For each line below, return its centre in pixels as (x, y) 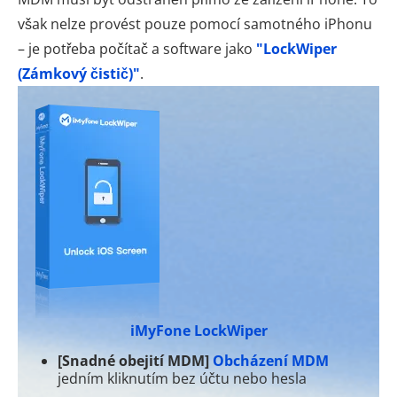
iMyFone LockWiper (198, 330)
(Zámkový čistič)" (79, 73)
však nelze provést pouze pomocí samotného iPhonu (195, 23)
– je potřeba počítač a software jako (137, 48)
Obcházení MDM (271, 360)
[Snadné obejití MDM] (133, 360)
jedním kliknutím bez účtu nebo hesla (182, 378)
